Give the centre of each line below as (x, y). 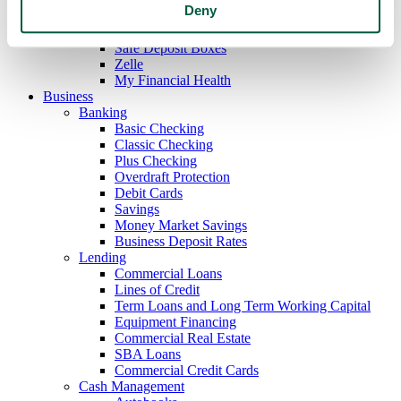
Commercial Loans (168, 273)
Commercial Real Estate (183, 338)
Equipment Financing (175, 322)
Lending (102, 257)
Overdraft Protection (172, 177)
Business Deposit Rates (181, 241)
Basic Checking (159, 128)
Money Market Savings (181, 225)
